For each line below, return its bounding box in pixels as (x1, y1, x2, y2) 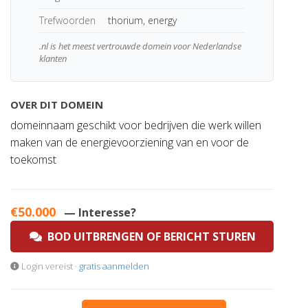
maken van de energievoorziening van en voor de (10, 135, 249, 150)
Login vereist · (19, 260, 79, 272)
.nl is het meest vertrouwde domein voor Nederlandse (38, 40, 241, 52)
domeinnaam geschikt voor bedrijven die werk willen (10, 118, 261, 133)
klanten (38, 52, 67, 65)
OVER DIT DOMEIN (10, 98, 103, 111)
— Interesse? (64, 205, 136, 220)
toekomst (10, 152, 56, 167)
